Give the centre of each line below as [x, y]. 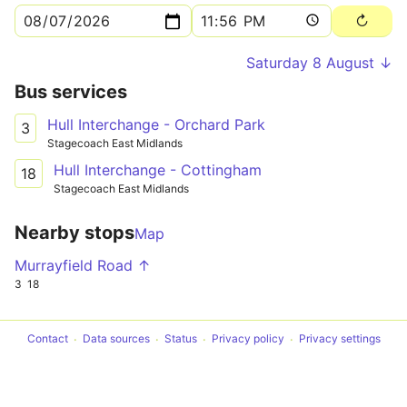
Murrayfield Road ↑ [83, 265]
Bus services [71, 92]
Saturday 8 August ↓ [319, 63]
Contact [47, 339]
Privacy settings [339, 339]
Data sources [116, 339]
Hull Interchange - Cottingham [158, 169]
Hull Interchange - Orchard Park [156, 124]
